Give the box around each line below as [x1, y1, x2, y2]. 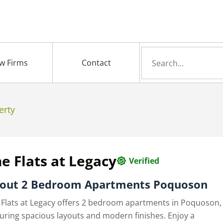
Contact [81, 57, 111, 69]
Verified [129, 155, 160, 167]
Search [141, 47, 167, 59]
